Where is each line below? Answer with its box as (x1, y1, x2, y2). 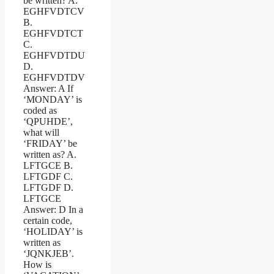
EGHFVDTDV (23, 72, 85, 83)
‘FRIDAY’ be (23, 138, 77, 149)
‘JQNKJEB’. (23, 248, 74, 259)
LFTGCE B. (23, 160, 73, 171)
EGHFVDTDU (23, 50, 85, 61)
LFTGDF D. (23, 182, 73, 193)
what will (23, 127, 59, 138)
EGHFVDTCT (23, 28, 83, 39)
